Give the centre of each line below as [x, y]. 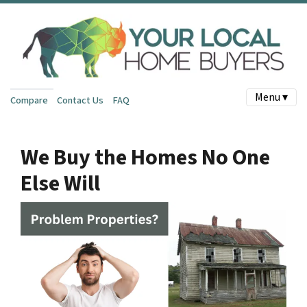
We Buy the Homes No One [145, 158]
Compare [29, 100]
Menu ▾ [271, 97]
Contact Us [80, 100]
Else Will [60, 184]
